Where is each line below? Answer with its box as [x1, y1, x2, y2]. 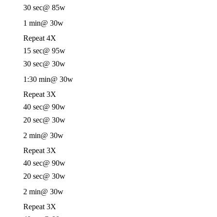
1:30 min [23, 75, 50, 83]
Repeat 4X [23, 34, 56, 42]
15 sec [23, 46, 43, 55]
